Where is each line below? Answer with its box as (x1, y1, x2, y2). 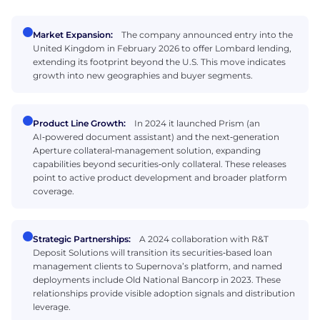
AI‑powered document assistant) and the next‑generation (33, 131, 279, 142)
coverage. (33, 185, 74, 196)
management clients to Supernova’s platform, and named (33, 260, 282, 271)
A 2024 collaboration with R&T (139, 233, 269, 244)
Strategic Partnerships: (33, 233, 131, 244)
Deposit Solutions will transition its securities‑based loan (33, 246, 272, 258)
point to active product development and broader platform (33, 171, 287, 183)
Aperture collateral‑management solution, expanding (33, 144, 261, 156)
